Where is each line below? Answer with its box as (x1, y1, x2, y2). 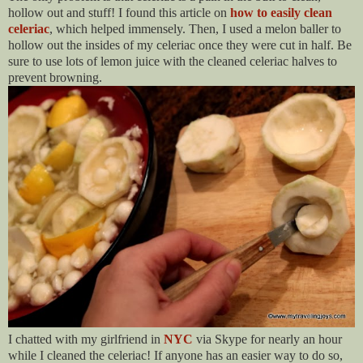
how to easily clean (230, 5, 332, 19)
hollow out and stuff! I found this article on (8, 5, 230, 19)
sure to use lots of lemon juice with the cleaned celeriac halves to (8, 53, 337, 68)
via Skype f (193, 331, 254, 346)
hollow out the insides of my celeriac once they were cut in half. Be (8, 37, 352, 52)
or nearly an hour (254, 331, 342, 346)
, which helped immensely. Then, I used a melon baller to (49, 21, 341, 36)
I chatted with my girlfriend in (8, 331, 164, 346)
